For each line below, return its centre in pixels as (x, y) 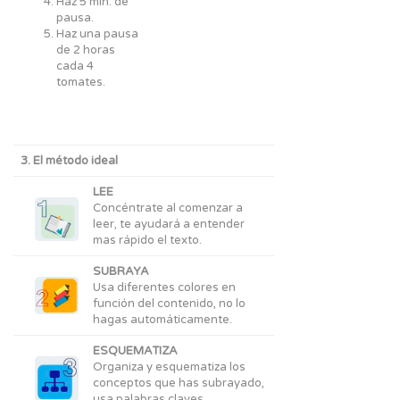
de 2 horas (86, 50)
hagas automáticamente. (162, 320)
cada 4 (75, 66)
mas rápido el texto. (147, 240)
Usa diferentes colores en (164, 287)
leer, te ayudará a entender (169, 224)
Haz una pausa (97, 34)
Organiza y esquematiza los (169, 367)
